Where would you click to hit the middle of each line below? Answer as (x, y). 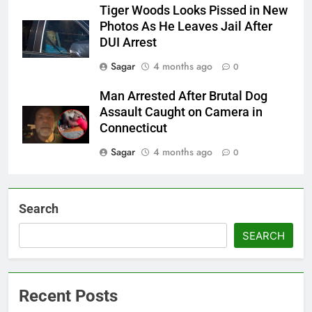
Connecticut (133, 128)
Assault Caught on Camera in (181, 112)
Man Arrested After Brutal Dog (184, 96)
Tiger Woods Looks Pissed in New (194, 11)
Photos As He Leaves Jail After (186, 27)
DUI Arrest (128, 43)
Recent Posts (68, 296)
